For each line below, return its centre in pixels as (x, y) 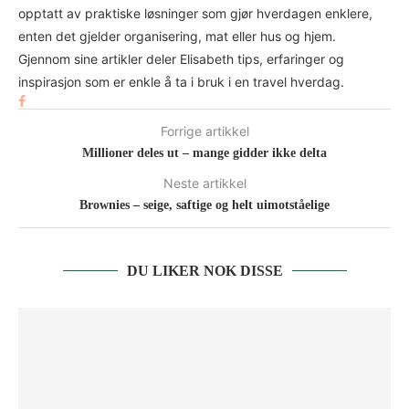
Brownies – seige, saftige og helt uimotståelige (204, 205)
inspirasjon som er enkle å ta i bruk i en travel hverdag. (181, 82)
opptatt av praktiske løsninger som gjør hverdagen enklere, (195, 14)
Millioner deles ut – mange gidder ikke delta (204, 153)
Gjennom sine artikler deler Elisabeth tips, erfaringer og (181, 59)
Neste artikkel (204, 184)
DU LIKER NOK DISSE (204, 271)
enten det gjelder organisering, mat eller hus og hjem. (177, 37)
